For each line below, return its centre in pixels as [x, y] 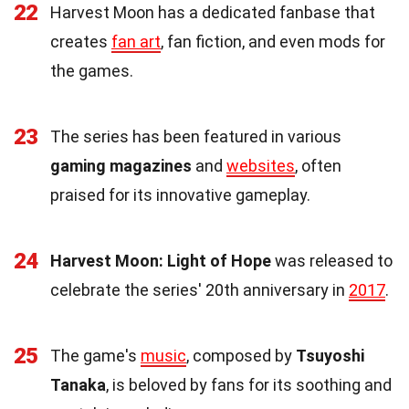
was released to [332, 261]
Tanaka [78, 385]
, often [318, 166]
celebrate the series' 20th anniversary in [199, 290]
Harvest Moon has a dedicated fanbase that [213, 13]
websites [261, 166]
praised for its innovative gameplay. [180, 195]
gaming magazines [121, 166]
